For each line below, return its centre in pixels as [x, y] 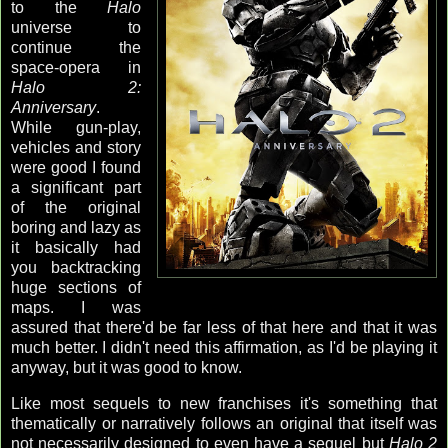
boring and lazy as [76, 228]
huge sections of [76, 288]
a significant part [76, 188]
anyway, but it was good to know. [126, 368]
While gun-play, [76, 128]
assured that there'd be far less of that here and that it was [224, 328]
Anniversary [53, 108]
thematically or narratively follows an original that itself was [224, 424]
